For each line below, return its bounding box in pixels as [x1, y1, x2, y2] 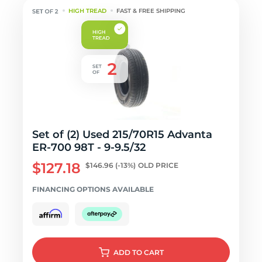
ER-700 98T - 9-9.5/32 [32, 141, 146, 154]
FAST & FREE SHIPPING [116, 7, 186, 15]
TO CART [132, 248, 164, 257]
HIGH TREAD [68, 7, 107, 15]
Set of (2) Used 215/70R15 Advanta [32, 128, 212, 141]
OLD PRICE [138, 161, 178, 170]
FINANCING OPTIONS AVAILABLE [32, 185, 154, 194]
